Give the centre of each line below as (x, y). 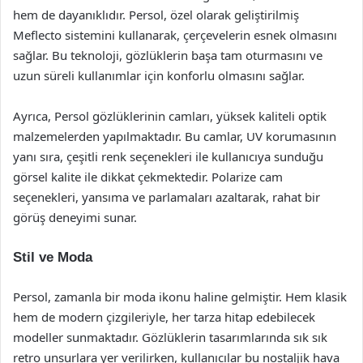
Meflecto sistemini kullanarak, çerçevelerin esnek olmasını (175, 35)
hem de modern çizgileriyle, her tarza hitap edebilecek (164, 317)
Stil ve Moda (53, 257)
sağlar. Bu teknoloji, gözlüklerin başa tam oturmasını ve (168, 55)
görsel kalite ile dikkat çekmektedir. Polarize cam (148, 177)
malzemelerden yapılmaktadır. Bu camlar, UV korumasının (175, 136)
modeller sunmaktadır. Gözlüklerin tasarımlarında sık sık (170, 337)
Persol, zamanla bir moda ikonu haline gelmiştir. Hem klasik (180, 297)
